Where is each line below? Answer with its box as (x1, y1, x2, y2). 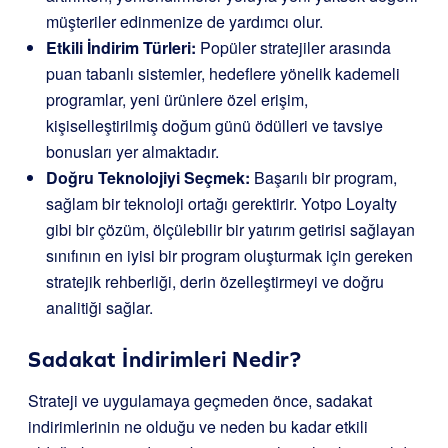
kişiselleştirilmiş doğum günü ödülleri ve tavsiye (46, 114, 383, 137)
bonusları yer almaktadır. (46, 140, 219, 163)
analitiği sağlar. (46, 296, 153, 319)
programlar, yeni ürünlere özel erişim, (46, 88, 308, 111)
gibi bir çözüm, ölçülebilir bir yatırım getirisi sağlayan (46, 218, 415, 241)
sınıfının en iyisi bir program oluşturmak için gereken (46, 244, 413, 267)
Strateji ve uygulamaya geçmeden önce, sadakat (28, 389, 372, 412)
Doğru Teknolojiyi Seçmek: (46, 166, 250, 189)
